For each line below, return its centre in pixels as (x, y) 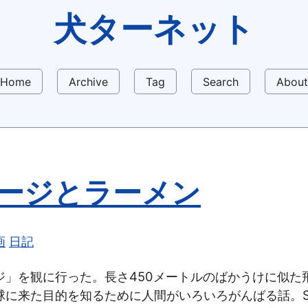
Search (221, 81)
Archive (88, 81)
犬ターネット (154, 29)
